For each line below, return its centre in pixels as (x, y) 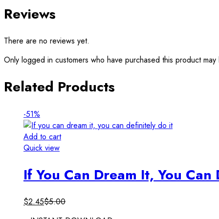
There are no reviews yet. (47, 41)
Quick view (42, 148)
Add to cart (42, 136)
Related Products (59, 87)
